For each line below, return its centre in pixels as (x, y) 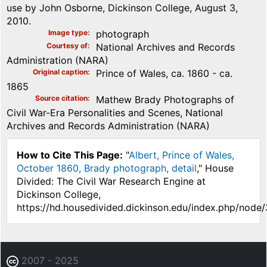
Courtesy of (67, 45)
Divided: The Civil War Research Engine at (111, 181)
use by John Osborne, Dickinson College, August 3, (122, 7)
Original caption (60, 72)
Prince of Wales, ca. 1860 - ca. (164, 73)
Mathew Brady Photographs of (165, 99)
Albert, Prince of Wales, (181, 155)
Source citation (61, 98)
